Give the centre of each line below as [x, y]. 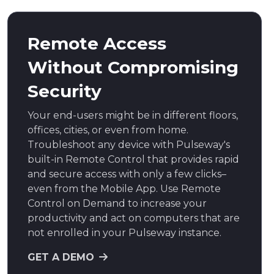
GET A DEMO [61, 257]
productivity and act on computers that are [134, 218]
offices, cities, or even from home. [108, 130]
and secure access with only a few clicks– [127, 174]
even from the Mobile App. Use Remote [124, 188]
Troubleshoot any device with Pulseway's [129, 144]
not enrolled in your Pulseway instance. [124, 232]
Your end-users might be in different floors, [133, 115]
